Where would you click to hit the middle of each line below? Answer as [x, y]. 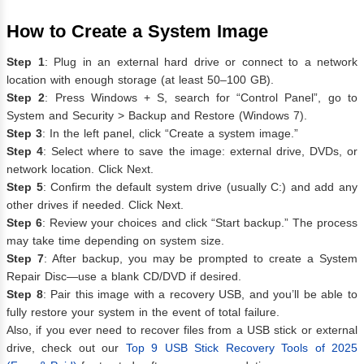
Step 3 [24, 134]
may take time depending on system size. [115, 241]
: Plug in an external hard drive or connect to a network [201, 62]
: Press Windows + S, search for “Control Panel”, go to [201, 98]
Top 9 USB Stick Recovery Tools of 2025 [242, 348]
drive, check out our [66, 348]
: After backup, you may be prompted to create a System [201, 259]
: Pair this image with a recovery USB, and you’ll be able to [200, 295]
